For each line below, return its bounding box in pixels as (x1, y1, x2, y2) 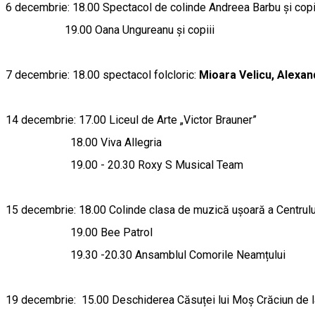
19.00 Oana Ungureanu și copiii (6, 23, 214, 37)
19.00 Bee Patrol (6, 226, 155, 239)
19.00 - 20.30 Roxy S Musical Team (6, 158, 246, 172)
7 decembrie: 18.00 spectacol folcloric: (6, 68, 199, 82)
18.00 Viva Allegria (6, 136, 165, 149)
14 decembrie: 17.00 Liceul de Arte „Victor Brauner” (6, 113, 257, 127)
